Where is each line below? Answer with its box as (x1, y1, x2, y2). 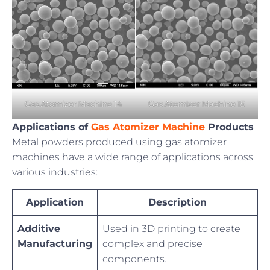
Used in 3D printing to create (102, 223, 240, 235)
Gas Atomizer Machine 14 (25, 98, 122, 108)
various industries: (12, 166, 98, 178)
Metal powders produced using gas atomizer (12, 136, 227, 148)
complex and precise (102, 238, 202, 250)
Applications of (12, 121, 91, 133)
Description (148, 196, 207, 209)
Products (205, 121, 254, 133)
